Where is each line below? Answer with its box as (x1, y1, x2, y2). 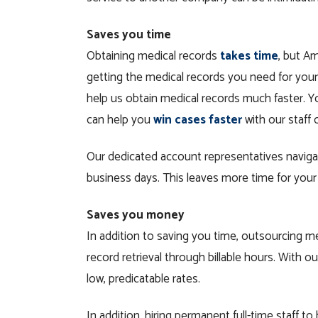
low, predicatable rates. (87, 269, 200, 289)
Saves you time (87, 25, 171, 45)
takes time (220, 46, 278, 66)
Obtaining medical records (87, 46, 220, 66)
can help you (87, 110, 153, 130)
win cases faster (153, 110, 242, 130)
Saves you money (87, 205, 185, 225)
